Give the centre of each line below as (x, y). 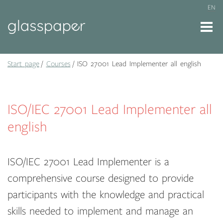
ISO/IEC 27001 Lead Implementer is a (88, 162)
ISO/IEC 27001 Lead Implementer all (110, 110)
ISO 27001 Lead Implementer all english (138, 64)
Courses (58, 64)
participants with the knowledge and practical (106, 195)
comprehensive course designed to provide (101, 178)
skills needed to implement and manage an (100, 211)
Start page (23, 64)
